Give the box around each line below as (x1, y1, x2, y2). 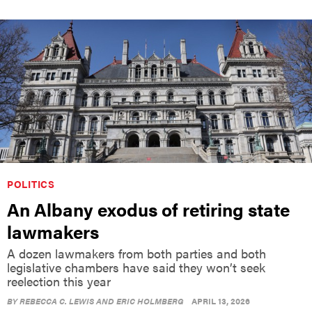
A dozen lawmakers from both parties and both (7, 244, 266, 262)
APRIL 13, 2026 (192, 294, 250, 307)
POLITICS (7, 176, 55, 191)
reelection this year (7, 272, 111, 290)
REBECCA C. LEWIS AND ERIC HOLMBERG (19, 294, 184, 307)
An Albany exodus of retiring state (7, 196, 290, 222)
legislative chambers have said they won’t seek (7, 258, 265, 276)
